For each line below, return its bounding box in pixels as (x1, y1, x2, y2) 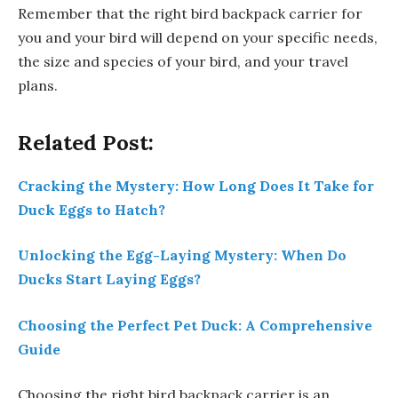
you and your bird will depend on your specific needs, (18, 28, 378, 47)
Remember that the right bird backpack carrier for (18, 4, 362, 23)
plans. (18, 76, 58, 95)
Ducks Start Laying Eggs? (18, 270, 201, 289)
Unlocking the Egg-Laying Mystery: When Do (18, 246, 346, 265)
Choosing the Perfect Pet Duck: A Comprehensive (18, 315, 372, 334)
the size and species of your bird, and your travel (18, 52, 348, 71)
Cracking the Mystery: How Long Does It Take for (18, 176, 374, 195)
